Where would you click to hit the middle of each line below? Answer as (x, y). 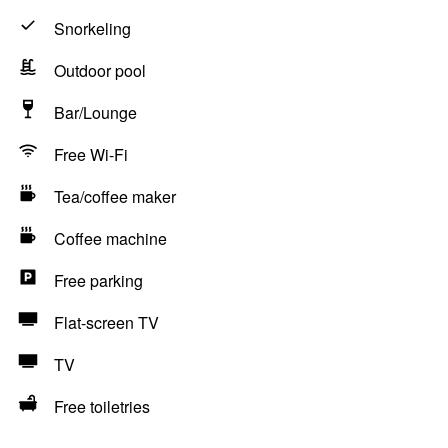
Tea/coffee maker (115, 196)
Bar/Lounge (95, 112)
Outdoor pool (100, 70)
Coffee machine (110, 238)
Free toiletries (102, 406)
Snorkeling (92, 28)
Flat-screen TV (106, 322)
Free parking (98, 280)
